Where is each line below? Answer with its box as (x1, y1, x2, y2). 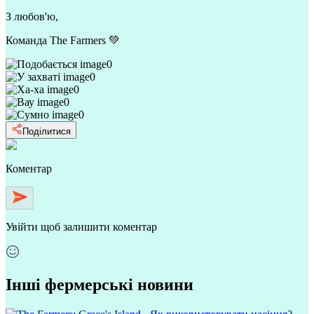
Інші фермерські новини (6, 275, 193, 294)
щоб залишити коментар (41, 220, 157, 233)
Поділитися (22, 125, 71, 137)
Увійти (6, 220, 38, 233)
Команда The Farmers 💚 (6, 34, 120, 46)
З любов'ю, (6, 10, 58, 22)
